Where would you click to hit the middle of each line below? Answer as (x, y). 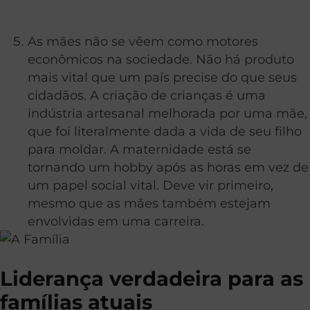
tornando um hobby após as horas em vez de (168, 167)
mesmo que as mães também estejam (149, 203)
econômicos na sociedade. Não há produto (161, 60)
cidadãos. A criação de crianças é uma (147, 95)
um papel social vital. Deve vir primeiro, (151, 185)
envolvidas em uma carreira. (116, 221)
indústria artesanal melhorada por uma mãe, (167, 113)
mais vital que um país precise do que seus (162, 77)
